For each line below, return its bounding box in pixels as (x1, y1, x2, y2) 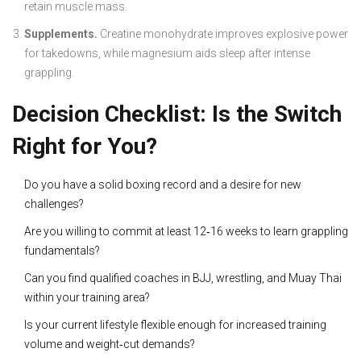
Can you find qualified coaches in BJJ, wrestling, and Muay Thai (24, 272, 342, 285)
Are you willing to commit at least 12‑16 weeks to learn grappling (24, 225, 348, 239)
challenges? (24, 197, 84, 211)
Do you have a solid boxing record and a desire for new (24, 178, 301, 192)
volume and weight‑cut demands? (24, 338, 195, 351)
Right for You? (12, 133, 157, 160)
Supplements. (24, 27, 98, 41)
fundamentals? (24, 244, 100, 258)
